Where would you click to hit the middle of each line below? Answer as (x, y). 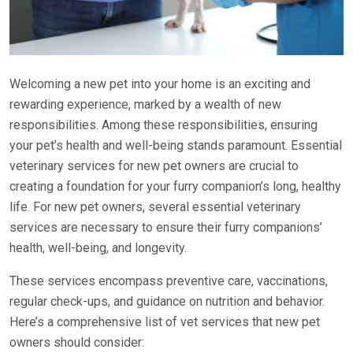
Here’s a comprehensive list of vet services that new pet (165, 322)
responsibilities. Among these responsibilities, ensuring (163, 125)
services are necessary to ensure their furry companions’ (166, 228)
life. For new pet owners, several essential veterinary (155, 207)
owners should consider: (77, 343)
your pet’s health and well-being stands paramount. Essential (176, 146)
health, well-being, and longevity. (100, 248)
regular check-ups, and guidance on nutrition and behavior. (167, 302)
